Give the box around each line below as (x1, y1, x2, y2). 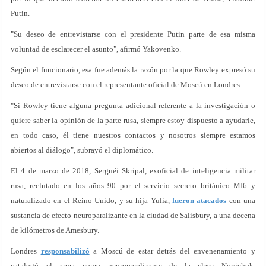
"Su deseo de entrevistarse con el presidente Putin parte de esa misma (11, 30, 255, 39)
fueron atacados (172, 196, 227, 205)
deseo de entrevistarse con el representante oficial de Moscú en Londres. (11, 80, 242, 89)
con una (226, 196, 256, 205)
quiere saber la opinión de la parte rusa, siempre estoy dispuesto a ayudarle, (11, 116, 255, 125)
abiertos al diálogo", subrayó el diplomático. (11, 145, 153, 154)
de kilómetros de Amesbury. (11, 226, 99, 235)
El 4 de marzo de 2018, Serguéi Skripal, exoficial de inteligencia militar (11, 166, 255, 175)
